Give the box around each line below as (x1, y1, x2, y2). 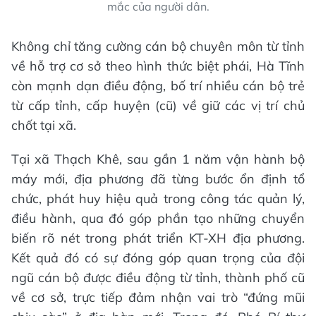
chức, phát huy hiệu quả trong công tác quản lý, (11, 190, 305, 207)
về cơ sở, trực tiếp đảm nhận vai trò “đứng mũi (11, 289, 305, 306)
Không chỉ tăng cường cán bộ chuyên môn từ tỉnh (11, 38, 305, 55)
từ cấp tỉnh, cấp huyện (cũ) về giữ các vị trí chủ (11, 97, 305, 114)
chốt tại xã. (11, 117, 76, 134)
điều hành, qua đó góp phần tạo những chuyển (11, 210, 305, 227)
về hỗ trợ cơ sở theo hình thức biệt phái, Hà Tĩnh (11, 58, 305, 75)
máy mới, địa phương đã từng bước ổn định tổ (11, 171, 305, 188)
